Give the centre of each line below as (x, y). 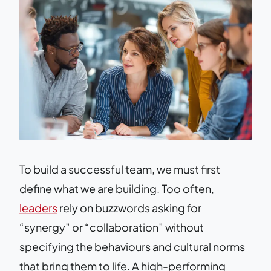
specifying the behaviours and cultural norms (132, 246)
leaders (38, 207)
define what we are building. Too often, (117, 188)
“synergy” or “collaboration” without (112, 227)
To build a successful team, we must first (120, 169)
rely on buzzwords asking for (129, 207)
